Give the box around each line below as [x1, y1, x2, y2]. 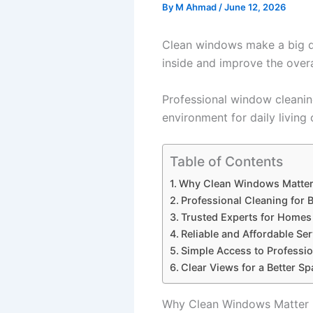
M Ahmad [175, 1, 219, 13]
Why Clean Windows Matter [162, 297, 309, 312]
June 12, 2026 [224, 1, 286, 13]
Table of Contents [170, 153, 283, 170]
